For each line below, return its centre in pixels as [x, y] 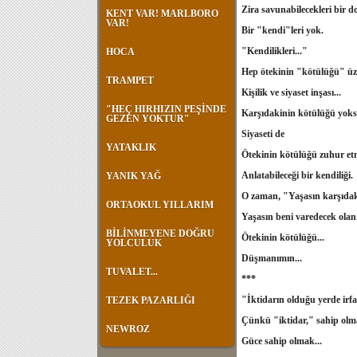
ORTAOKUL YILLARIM [160, 205]
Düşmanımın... [272, 258]
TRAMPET [130, 80]
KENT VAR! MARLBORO [162, 14]
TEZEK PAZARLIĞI [151, 300]
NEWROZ [128, 329]
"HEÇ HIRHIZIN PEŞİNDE [166, 109]
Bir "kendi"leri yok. [282, 30]
